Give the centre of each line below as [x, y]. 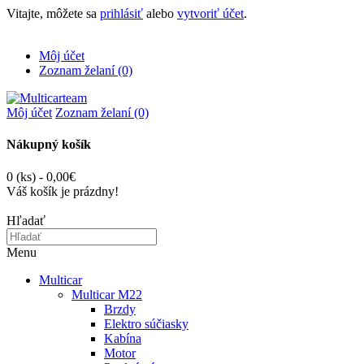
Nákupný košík [49, 145]
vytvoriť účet [210, 13]
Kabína [123, 338]
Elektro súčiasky [146, 323]
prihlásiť [121, 13]
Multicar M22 [107, 294]
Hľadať [26, 220]
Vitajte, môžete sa [53, 13]
